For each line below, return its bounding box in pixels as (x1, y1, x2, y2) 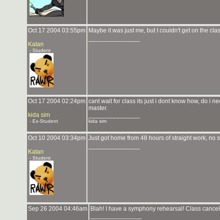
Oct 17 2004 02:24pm (28, 98, 85, 105)
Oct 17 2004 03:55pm (28, 27, 85, 34)
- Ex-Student (28, 118, 58, 124)
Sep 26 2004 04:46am (28, 205, 87, 212)
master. (88, 105, 108, 111)
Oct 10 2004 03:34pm (28, 135, 85, 141)
